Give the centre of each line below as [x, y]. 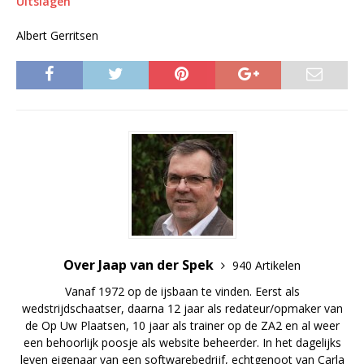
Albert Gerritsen [57, 35]
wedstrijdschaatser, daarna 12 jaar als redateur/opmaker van [182, 308]
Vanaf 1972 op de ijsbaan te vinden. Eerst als [182, 291]
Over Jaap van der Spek [140, 264]
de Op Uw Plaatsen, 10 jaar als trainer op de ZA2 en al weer [182, 325]
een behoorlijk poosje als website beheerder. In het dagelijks [182, 342]
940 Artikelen [266, 265]
